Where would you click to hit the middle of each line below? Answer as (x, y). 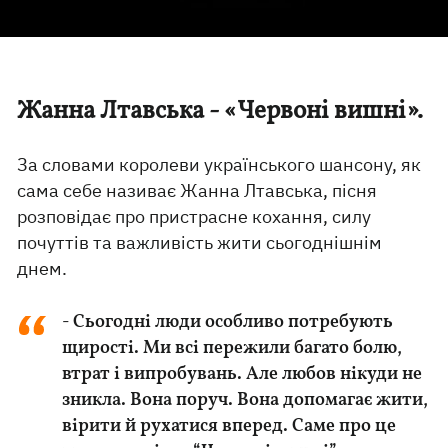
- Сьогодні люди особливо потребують (228, 322)
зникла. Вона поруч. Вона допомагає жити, (245, 400)
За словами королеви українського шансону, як (219, 164)
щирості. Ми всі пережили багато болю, (232, 348)
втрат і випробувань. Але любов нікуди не (242, 374)
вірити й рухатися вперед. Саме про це (229, 426)
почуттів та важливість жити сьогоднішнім (200, 242)
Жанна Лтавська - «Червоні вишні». (220, 111)
